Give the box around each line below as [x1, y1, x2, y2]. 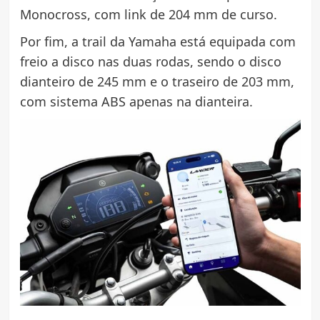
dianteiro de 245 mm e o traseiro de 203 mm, [19, 73, 294, 91]
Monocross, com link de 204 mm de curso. [19, 6, 277, 24]
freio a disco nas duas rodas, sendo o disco [19, 53, 281, 71]
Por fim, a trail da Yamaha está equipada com [19, 33, 296, 51]
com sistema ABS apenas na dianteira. [19, 93, 253, 111]
